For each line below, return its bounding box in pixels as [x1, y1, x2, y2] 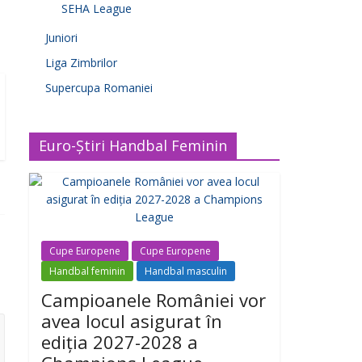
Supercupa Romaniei [45, 80, 153, 95]
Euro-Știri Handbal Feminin [39, 136, 227, 155]
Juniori [45, 30, 78, 45]
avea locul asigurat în [41, 309, 222, 333]
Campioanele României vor [41, 288, 266, 312]
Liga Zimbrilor [45, 55, 117, 70]
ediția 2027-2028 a [41, 330, 198, 354]
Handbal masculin [145, 264, 227, 278]
